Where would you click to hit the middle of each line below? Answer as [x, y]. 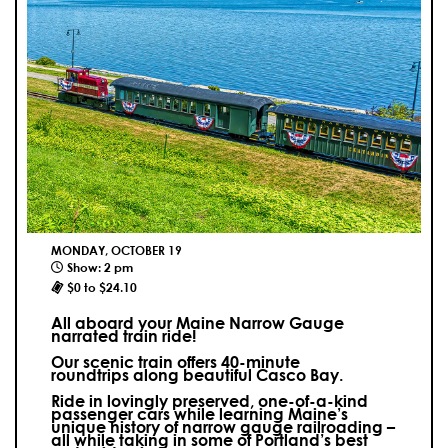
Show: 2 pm [100, 267]
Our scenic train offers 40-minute [175, 362]
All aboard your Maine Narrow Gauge [197, 323]
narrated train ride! [123, 336]
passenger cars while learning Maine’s [199, 414]
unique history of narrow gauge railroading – [223, 427]
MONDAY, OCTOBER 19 [116, 250]
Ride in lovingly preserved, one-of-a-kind [209, 401]
